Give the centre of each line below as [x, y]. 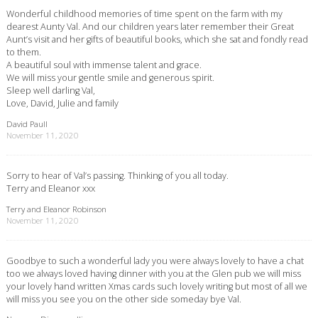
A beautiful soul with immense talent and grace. [104, 65]
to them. [23, 52]
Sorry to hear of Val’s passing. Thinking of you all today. [117, 176]
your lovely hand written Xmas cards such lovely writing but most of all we [157, 286]
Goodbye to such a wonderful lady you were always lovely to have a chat [155, 260]
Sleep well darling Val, [50, 91]
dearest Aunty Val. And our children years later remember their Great [150, 27]
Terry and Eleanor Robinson [56, 209]
